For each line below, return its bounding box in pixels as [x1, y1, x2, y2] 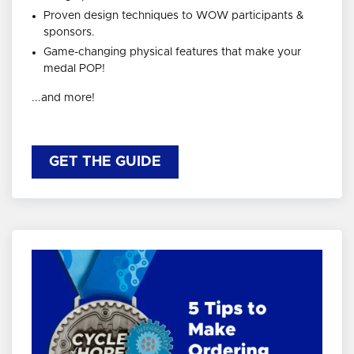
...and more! [32, 92, 95, 104]
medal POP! [43, 62, 105, 74]
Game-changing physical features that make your [43, 46, 301, 58]
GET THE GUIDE [49, 154, 161, 169]
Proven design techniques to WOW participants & [43, 9, 303, 21]
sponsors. [43, 26, 95, 38]
